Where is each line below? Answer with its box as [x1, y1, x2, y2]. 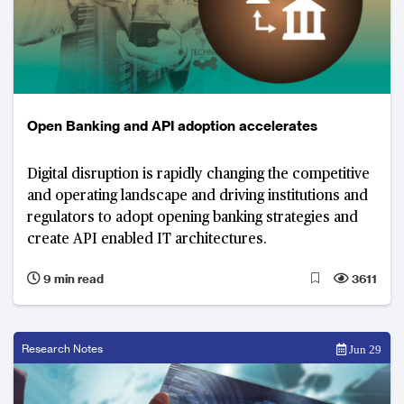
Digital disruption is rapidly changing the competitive [27, 167, 370, 182]
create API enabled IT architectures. [27, 232, 267, 247]
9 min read [41, 271, 104, 286]
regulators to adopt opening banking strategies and [27, 210, 358, 225]
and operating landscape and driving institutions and [27, 188, 368, 204]
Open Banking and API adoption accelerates [27, 116, 317, 134]
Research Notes [22, 341, 103, 355]
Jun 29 [346, 343, 381, 355]
